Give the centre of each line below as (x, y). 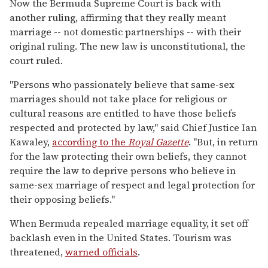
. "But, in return (223, 142)
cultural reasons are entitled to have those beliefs (123, 113)
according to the (90, 142)
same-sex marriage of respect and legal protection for (132, 185)
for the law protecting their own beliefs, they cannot (128, 156)
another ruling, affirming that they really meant (118, 18)
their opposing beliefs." (62, 200)
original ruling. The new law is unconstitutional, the (127, 46)
